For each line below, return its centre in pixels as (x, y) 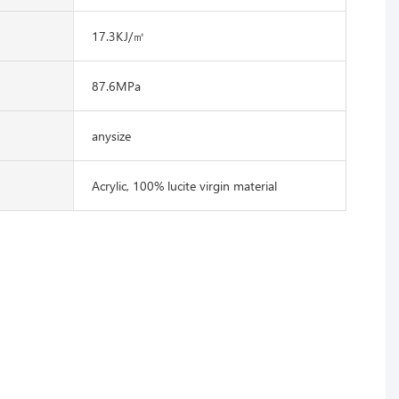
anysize (111, 135)
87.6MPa (116, 85)
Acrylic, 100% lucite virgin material (184, 185)
